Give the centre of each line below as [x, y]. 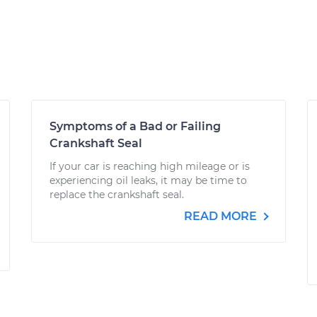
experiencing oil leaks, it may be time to [148, 180]
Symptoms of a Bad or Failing [135, 126]
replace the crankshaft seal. [117, 195]
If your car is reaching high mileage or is [150, 166]
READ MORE [222, 216]
